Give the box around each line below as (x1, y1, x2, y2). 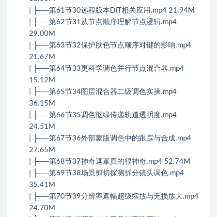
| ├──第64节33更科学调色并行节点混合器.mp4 (29, 65, 184, 73)
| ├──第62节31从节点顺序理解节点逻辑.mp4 (29, 18, 177, 26)
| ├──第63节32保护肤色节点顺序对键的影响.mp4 (29, 42, 191, 49)
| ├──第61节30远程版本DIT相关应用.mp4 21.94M (29, 7, 195, 15)
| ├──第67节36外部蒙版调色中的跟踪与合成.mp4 (29, 135, 191, 142)
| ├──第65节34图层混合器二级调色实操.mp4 (29, 88, 177, 96)
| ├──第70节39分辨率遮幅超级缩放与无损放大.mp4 (29, 193, 199, 201)
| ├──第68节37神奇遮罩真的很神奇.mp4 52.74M (29, 158, 190, 166)
